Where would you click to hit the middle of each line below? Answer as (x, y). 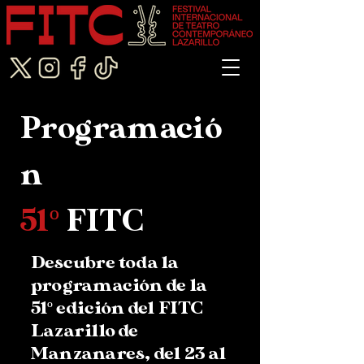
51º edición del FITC (117, 308)
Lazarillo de (85, 331)
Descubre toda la (105, 262)
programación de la (119, 285)
